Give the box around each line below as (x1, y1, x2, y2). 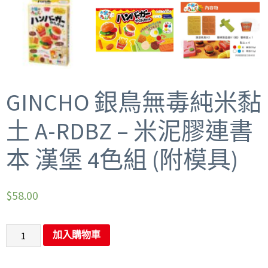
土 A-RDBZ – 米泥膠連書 (6, 116, 253, 146)
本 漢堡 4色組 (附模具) (6, 145, 238, 175)
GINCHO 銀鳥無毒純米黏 (6, 87, 261, 117)
